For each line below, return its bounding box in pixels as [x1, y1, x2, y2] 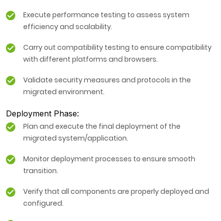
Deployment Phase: [6, 109, 79, 119]
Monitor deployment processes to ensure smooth [23, 154, 195, 164]
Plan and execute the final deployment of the [23, 121, 181, 132]
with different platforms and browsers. [23, 54, 158, 65]
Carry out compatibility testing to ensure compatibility [23, 42, 212, 53]
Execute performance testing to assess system [23, 10, 189, 20]
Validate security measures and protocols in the [23, 75, 191, 85]
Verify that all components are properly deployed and [23, 186, 209, 197]
